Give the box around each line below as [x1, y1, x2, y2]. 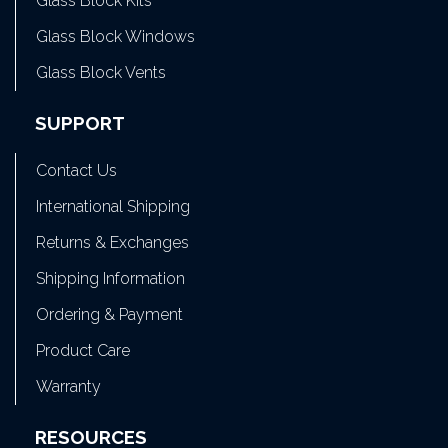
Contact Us [36, 161, 117, 181]
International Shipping [36, 197, 190, 217]
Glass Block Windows [36, 26, 195, 46]
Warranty [36, 377, 101, 397]
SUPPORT [35, 111, 125, 134]
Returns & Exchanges [36, 233, 189, 253]
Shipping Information [36, 269, 185, 289]
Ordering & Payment [36, 305, 183, 325]
